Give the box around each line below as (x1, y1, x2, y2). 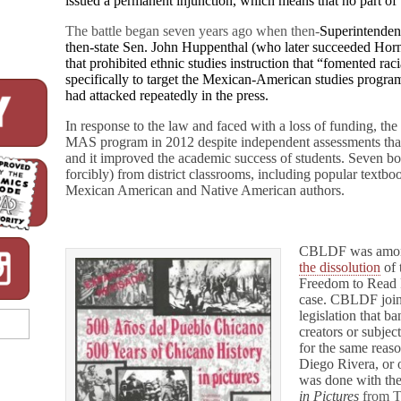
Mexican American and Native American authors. (65, 183, 349, 198)
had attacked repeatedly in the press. (65, 88, 273, 103)
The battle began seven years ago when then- (65, 23, 320, 38)
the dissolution (299, 260, 381, 275)
